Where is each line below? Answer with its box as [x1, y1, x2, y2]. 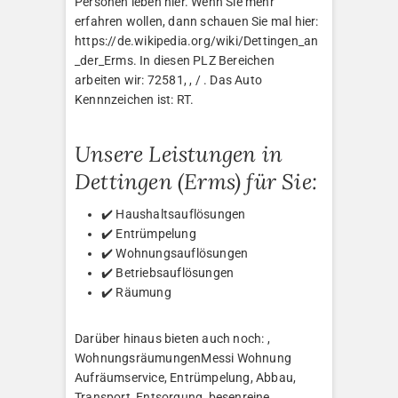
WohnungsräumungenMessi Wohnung [75, 350, 291, 365]
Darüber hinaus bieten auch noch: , [75, 330, 270, 346]
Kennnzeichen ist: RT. [75, 92, 195, 107]
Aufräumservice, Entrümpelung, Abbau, [75, 370, 297, 385]
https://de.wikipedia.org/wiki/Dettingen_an [75, 33, 319, 48]
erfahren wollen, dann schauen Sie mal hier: [75, 13, 319, 28]
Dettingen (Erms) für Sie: [75, 167, 317, 195]
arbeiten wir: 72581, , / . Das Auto [75, 72, 262, 87]
